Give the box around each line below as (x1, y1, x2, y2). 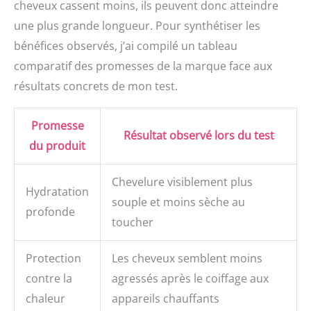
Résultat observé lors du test (123, 128, 274, 144)
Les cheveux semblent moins (112, 251, 262, 267)
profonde (26, 204, 75, 220)
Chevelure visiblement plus (112, 174, 253, 190)
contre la (26, 271, 72, 287)
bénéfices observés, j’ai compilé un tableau (14, 38, 237, 54)
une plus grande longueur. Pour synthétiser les (14, 18, 260, 34)
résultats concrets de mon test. (14, 78, 178, 94)
